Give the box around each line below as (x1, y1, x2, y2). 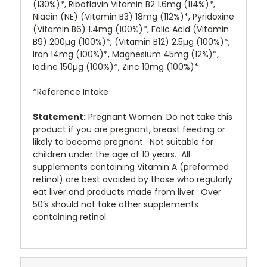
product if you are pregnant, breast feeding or (33, 123, 225, 136)
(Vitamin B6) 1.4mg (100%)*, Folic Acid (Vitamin (33, 23, 229, 36)
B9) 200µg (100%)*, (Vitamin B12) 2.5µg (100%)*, (33, 36, 230, 48)
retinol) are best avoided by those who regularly (33, 173, 232, 186)
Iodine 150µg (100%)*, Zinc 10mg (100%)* (33, 61, 198, 73)
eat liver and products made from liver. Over (33, 186, 221, 198)
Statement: (33, 111, 86, 123)
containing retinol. (33, 211, 108, 223)
